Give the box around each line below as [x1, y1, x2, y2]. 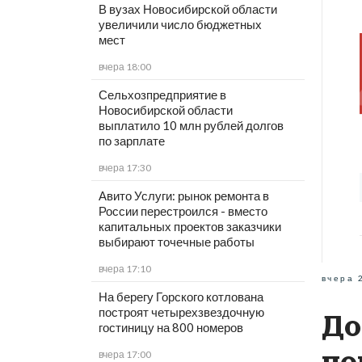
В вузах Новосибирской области [98, 2, 277, 17]
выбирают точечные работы [98, 234, 255, 250]
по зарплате [98, 133, 165, 149]
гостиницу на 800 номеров [98, 320, 243, 335]
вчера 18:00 [98, 61, 151, 74]
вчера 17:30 [98, 162, 151, 175]
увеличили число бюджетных [98, 17, 262, 32]
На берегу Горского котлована [98, 289, 263, 305]
